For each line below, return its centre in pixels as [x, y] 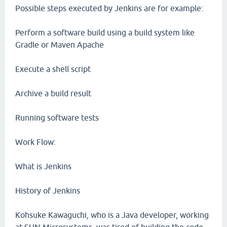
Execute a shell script [53, 69]
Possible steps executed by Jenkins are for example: [109, 8]
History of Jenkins [48, 191]
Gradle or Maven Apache [60, 45]
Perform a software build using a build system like [105, 32]
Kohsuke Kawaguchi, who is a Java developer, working [112, 215]
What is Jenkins [43, 166]
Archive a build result [53, 93]
